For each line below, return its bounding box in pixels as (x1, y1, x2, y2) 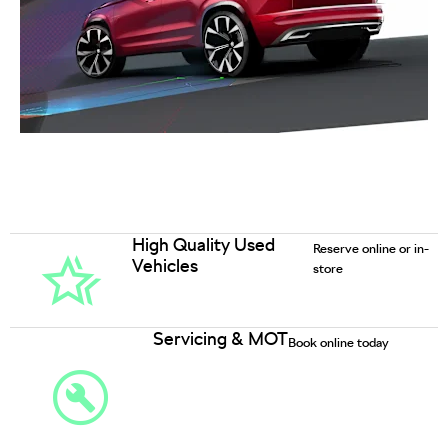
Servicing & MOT (152, 327, 288, 349)
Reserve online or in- (312, 240, 429, 256)
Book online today (287, 334, 389, 350)
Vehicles (132, 254, 199, 276)
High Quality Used (132, 233, 276, 255)
